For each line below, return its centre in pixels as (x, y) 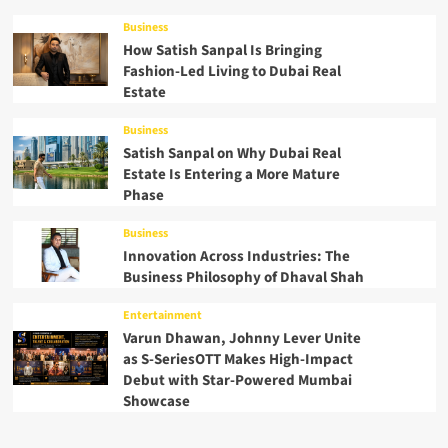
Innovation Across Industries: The (236, 257)
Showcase (156, 402)
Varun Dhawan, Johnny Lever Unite (241, 339)
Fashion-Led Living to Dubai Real (231, 72)
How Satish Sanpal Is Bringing (222, 51)
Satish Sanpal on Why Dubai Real (231, 154)
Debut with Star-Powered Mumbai (237, 381)
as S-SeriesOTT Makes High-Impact (237, 360)
